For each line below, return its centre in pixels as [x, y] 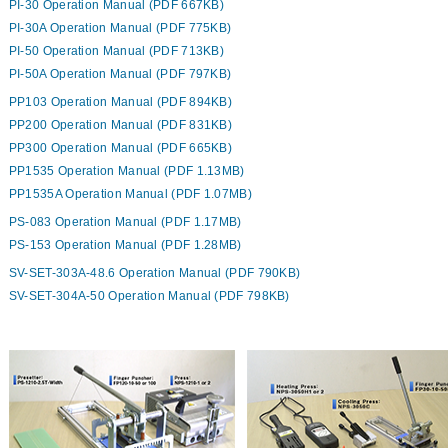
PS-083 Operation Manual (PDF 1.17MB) [125, 222]
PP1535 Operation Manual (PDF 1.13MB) [126, 171]
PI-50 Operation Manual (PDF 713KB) [116, 51]
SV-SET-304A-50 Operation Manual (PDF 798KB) [149, 296]
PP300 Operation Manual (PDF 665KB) [120, 148]
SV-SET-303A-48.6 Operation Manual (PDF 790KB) [154, 273]
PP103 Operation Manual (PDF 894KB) [120, 102]
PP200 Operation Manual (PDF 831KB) [120, 125]
